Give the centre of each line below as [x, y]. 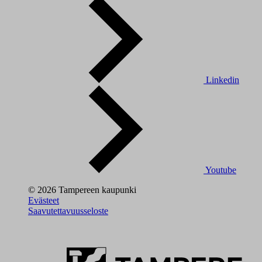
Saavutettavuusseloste [68, 211]
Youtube [221, 170]
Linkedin [223, 80]
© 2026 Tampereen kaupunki [82, 189]
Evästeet [44, 200]
